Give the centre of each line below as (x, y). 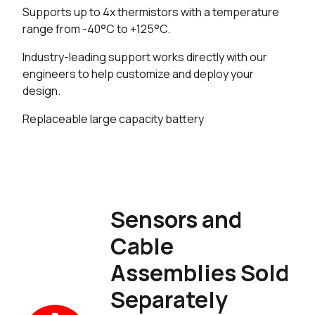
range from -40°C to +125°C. (96, 28)
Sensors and (176, 219)
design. (41, 90)
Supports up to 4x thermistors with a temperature (151, 12)
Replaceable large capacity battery (113, 118)
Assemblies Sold (199, 272)
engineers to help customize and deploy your (138, 73)
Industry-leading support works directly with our (145, 57)
